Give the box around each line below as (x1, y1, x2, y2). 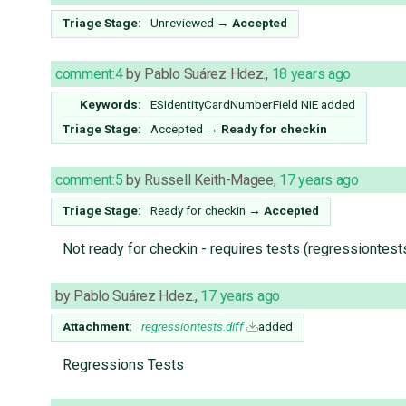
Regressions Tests (62, 356, 184, 374)
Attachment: (63, 319, 133, 334)
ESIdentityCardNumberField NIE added (150, 97, 355, 112)
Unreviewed (150, 15, 214, 31)
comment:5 (55, 171, 123, 189)
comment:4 (55, 65, 123, 83)
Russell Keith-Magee (144, 171, 274, 189)
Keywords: (80, 97, 142, 112)
